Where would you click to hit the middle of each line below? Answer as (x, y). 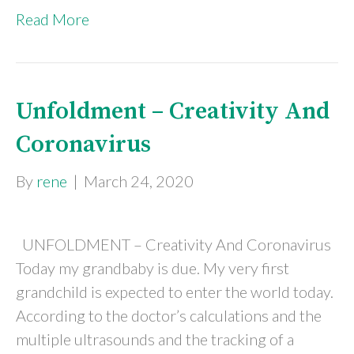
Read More (53, 19)
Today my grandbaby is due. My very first (153, 268)
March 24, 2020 (139, 181)
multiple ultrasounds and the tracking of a (155, 339)
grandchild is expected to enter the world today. (175, 292)
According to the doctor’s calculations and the (169, 315)
